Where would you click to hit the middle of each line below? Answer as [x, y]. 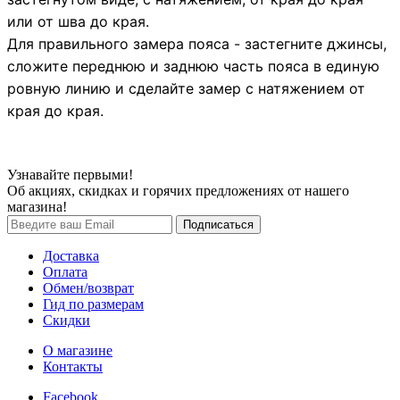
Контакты [73, 366]
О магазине [78, 350]
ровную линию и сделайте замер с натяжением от [186, 88]
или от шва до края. [78, 21]
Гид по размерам [93, 304]
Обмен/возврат [88, 287]
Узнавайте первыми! [70, 174]
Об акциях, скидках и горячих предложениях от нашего [178, 190]
